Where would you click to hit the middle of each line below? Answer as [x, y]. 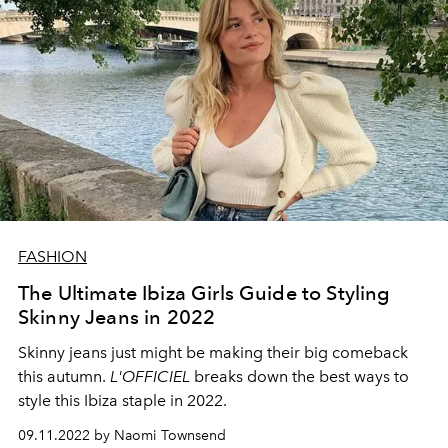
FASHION [52, 257]
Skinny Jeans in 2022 [117, 317]
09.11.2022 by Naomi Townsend [122, 436]
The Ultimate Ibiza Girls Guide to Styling [204, 293]
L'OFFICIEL [150, 377]
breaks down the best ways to [299, 377]
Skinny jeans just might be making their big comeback [213, 353]
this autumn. [64, 377]
